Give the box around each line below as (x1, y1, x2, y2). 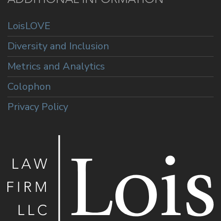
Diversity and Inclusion (7, 39, 109, 53)
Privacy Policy (7, 100, 68, 114)
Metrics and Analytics (7, 60, 105, 74)
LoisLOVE (7, 19, 50, 33)
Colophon (7, 80, 51, 94)
